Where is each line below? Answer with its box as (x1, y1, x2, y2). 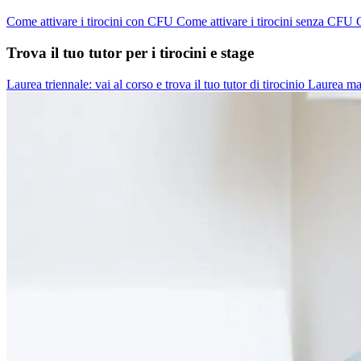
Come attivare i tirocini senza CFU (176, 15, 356, 29)
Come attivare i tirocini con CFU (6, 15, 176, 29)
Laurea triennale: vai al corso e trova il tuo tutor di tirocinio (6, 77, 308, 91)
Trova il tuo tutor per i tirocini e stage (6, 44, 254, 61)
